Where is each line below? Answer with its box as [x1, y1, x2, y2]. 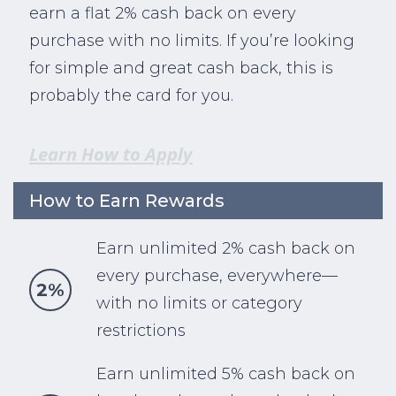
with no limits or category [96, 293, 303, 313]
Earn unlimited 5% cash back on [96, 363, 356, 384]
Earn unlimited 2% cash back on [96, 238, 356, 258]
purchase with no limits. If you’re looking [29, 30, 354, 50]
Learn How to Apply [29, 141, 193, 166]
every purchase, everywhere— [96, 265, 339, 286]
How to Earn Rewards [29, 189, 225, 211]
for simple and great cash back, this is [29, 57, 333, 78]
